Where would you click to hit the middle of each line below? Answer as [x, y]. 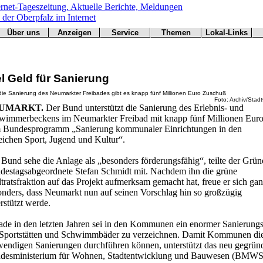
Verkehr [125, 67]
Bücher [125, 79]
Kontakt [23, 67]
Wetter [125, 55]
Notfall [125, 44]
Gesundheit [176, 90]
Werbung [75, 43]
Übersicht [227, 44]
